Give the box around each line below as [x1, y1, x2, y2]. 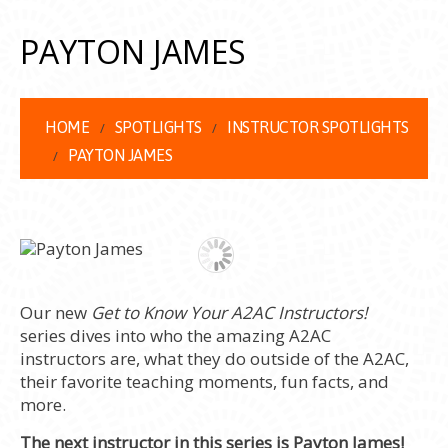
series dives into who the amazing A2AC [20, 324, 331, 347]
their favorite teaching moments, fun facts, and [20, 370, 389, 393]
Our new [20, 301, 91, 324]
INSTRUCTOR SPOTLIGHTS [227, 118, 409, 136]
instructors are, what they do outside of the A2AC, [20, 347, 409, 370]
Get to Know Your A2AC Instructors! [91, 301, 367, 324]
